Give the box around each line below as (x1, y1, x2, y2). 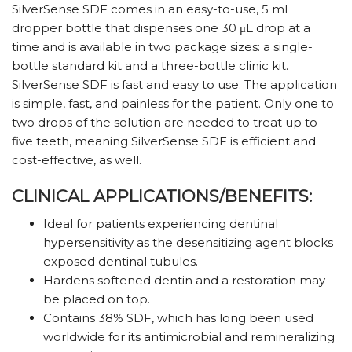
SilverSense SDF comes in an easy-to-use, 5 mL (12, 2, 291, 17)
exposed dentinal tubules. (43, 254, 198, 269)
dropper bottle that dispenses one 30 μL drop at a (12, 20, 310, 36)
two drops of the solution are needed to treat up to (12, 115, 317, 130)
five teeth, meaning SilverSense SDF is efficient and (12, 134, 316, 149)
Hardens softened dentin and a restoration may (43, 273, 325, 288)
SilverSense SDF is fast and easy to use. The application (12, 77, 337, 93)
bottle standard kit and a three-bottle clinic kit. (12, 58, 288, 74)
